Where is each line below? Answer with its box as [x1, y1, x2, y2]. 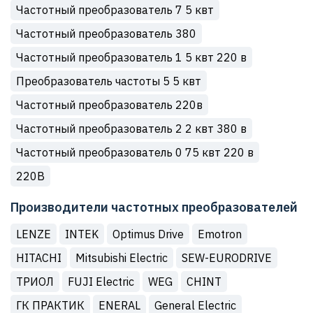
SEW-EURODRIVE [182, 251, 272, 265]
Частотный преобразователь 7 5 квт [16, 3, 214, 17]
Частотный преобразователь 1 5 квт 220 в [16, 50, 247, 64]
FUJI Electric [68, 275, 134, 289]
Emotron [198, 227, 242, 241]
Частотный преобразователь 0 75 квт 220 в [16, 145, 254, 159]
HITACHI [16, 251, 61, 265]
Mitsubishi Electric [75, 251, 168, 265]
